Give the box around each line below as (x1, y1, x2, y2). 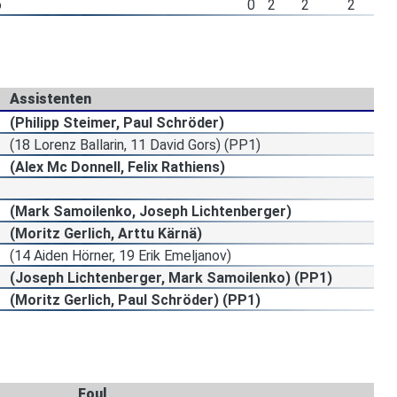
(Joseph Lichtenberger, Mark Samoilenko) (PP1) (10, 269, 332, 286)
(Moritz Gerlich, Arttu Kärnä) (10, 224, 202, 242)
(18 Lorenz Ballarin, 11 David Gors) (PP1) (10, 136, 261, 153)
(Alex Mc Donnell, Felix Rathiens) (10, 158, 225, 175)
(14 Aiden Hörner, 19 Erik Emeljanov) (10, 246, 231, 264)
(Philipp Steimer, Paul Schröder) (10, 113, 224, 131)
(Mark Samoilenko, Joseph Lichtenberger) (10, 202, 292, 220)
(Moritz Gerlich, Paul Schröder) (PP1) (10, 291, 261, 308)
